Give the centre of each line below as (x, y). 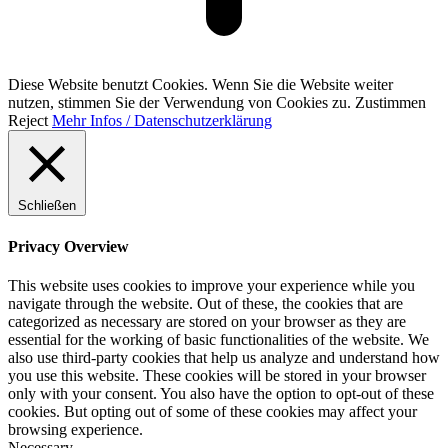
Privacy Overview (68, 246)
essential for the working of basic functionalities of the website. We (218, 339)
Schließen (47, 206)
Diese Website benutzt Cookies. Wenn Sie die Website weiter (200, 85)
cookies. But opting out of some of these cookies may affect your (212, 411)
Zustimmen (390, 103)
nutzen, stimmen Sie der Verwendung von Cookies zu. (181, 103)
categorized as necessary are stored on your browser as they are (207, 321)
